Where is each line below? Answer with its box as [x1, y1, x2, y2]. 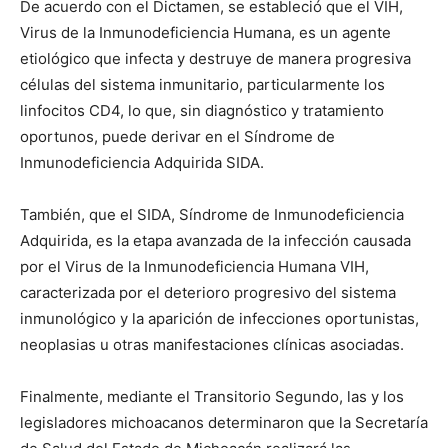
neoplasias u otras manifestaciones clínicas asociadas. [20, 335, 404, 354]
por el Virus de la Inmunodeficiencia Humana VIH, [20, 257, 369, 276]
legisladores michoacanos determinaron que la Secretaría [20, 413, 428, 432]
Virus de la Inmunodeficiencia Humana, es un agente [20, 23, 391, 42]
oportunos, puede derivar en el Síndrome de [20, 127, 335, 146]
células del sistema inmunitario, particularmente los [20, 75, 385, 94]
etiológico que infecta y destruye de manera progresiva [20, 49, 411, 68]
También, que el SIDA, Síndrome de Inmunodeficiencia [20, 205, 404, 224]
